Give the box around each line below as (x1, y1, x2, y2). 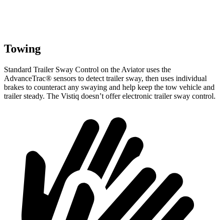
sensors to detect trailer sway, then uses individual (52, 74, 207, 82)
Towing (4, 42, 41, 55)
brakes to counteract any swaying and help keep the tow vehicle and (4, 82, 215, 91)
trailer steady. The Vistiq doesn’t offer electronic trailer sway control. (4, 91, 216, 100)
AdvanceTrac (4, 74, 46, 82)
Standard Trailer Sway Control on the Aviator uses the (4, 65, 171, 74)
